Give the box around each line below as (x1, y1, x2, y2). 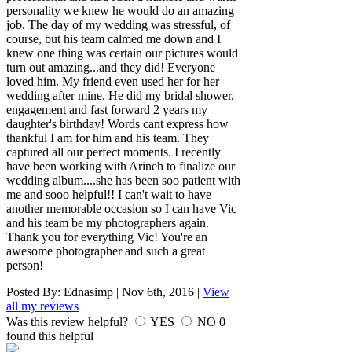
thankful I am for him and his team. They (6, 130, 209, 145)
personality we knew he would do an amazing (6, 3, 234, 17)
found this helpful (6, 328, 93, 343)
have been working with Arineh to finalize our (6, 159, 235, 173)
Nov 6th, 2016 (122, 284, 194, 299)
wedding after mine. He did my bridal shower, (6, 88, 234, 102)
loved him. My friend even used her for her (6, 74, 219, 88)
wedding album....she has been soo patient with (6, 173, 240, 187)
